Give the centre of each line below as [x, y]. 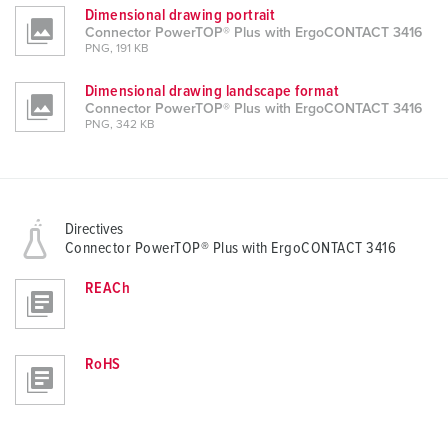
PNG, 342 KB [120, 125]
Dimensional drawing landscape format [212, 91]
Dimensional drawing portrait [180, 15]
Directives [94, 229]
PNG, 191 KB [117, 49]
